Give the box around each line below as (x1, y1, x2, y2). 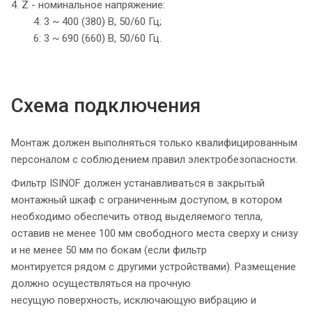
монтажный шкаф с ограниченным (11, 194, 177, 207)
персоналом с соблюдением (11, 153, 149, 166)
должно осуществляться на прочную (11, 277, 191, 290)
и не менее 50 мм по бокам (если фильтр (11, 244, 207, 257)
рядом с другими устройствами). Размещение (75, 260, 296, 274)
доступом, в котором (180, 194, 282, 207)
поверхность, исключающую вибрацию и (58, 294, 256, 307)
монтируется (11, 260, 72, 274)
